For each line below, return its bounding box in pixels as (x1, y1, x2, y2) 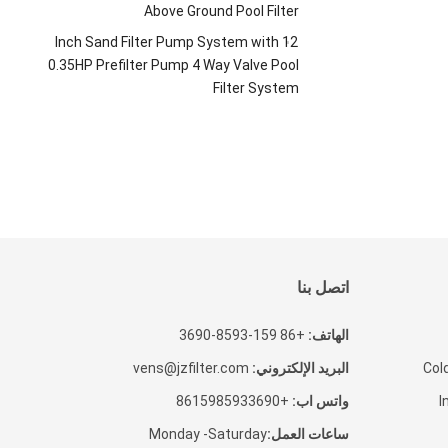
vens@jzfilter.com (133, 359, 250, 376)
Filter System (213, 79, 300, 96)
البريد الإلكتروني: (252, 359, 350, 376)
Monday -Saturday (149, 425, 268, 442)
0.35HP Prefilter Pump (48, 56, 190, 73)
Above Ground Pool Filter (144, 2, 300, 19)
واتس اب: (292, 392, 350, 409)
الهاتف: (308, 326, 350, 343)
